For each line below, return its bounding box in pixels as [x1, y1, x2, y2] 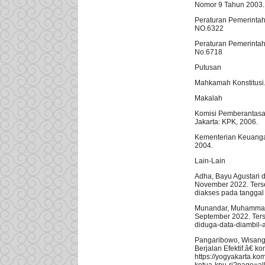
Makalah [195, 94, 222, 103]
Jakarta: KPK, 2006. [195, 118, 258, 127]
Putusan [195, 63, 221, 72]
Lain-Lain [195, 157, 225, 166]
